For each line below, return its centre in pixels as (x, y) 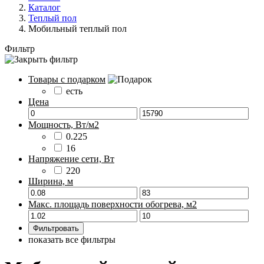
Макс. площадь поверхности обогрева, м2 (113, 204)
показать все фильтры (72, 240)
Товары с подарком (67, 79)
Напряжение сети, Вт (71, 159)
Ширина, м (51, 181)
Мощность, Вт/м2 (64, 125)
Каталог (44, 7)
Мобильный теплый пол (77, 29)
